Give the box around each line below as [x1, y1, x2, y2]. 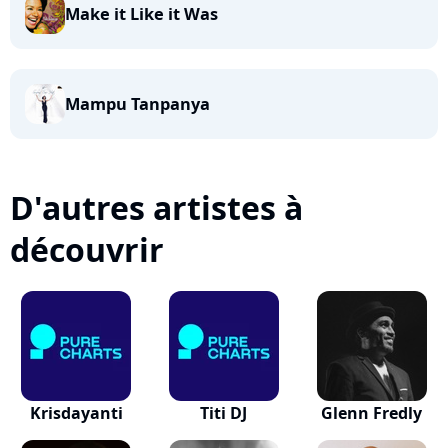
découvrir [10, 228, 164, 271]
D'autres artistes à [10, 186, 303, 229]
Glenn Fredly [321, 402, 423, 424]
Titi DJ [200, 402, 248, 424]
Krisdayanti [29, 402, 123, 424]
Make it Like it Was [65, 3, 218, 25]
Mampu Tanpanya [65, 93, 210, 115]
